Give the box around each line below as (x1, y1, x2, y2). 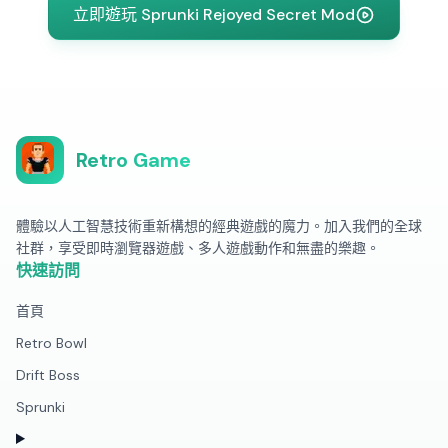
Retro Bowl (16, 334, 87, 352)
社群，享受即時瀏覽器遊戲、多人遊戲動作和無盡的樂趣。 (16, 239, 380, 257)
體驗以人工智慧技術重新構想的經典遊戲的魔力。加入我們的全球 (16, 217, 422, 235)
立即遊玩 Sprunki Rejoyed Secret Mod (73, 4, 355, 25)
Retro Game (76, 147, 191, 173)
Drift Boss (16, 366, 80, 384)
